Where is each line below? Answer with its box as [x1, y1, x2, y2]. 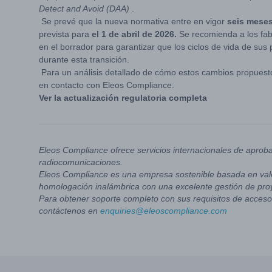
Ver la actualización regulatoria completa [39, 93, 207, 103]
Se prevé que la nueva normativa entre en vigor [39, 16, 227, 26]
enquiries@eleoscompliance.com [100, 206, 227, 216]
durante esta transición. [39, 55, 129, 64]
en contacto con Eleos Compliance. [39, 80, 174, 90]
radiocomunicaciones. [39, 157, 123, 167]
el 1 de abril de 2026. [92, 29, 177, 39]
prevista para [39, 29, 92, 39]
